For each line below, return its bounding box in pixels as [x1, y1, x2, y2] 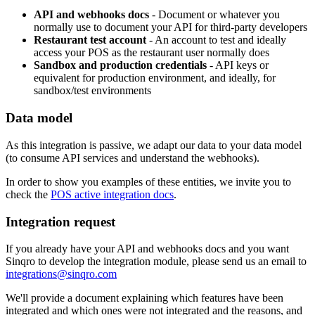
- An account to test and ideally [146, 34, 286, 46]
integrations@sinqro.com [6, 268, 117, 281]
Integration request [6, 214, 115, 229]
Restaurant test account [34, 34, 146, 46]
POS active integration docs [51, 188, 174, 200]
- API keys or [207, 59, 269, 72]
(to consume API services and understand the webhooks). [6, 151, 259, 164]
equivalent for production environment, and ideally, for [34, 72, 276, 84]
